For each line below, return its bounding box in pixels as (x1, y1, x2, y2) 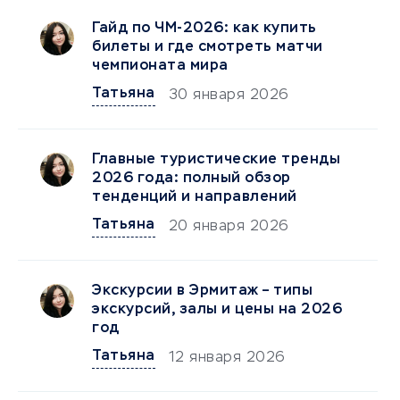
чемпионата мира (92, 59, 229, 74)
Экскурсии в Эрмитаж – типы (92, 284, 312, 299)
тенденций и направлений (92, 190, 297, 205)
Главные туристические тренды (92, 153, 340, 168)
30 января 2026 (168, 88, 289, 104)
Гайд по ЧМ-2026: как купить (92, 21, 317, 37)
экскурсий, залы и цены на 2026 (92, 303, 342, 318)
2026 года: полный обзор (92, 171, 291, 187)
